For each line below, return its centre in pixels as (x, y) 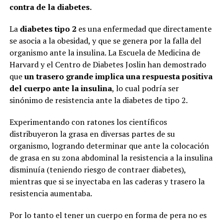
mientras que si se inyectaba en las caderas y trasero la (107, 182)
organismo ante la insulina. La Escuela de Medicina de (105, 53)
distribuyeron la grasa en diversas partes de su (92, 134)
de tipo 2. (170, 100)
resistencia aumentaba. (51, 194)
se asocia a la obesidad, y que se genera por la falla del (105, 41)
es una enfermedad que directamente (145, 29)
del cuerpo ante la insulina (60, 88)
